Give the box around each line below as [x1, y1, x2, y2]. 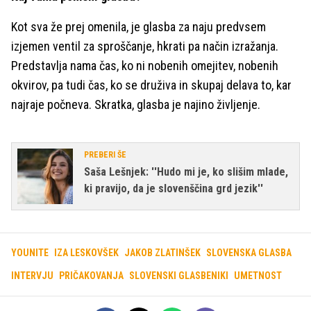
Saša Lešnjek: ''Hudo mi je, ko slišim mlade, [84, 165, 288, 178]
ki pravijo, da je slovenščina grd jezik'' [84, 182, 263, 195]
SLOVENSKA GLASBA [206, 247, 292, 258]
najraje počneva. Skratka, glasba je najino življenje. [11, 97, 260, 112]
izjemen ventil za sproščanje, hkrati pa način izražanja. [11, 39, 278, 53]
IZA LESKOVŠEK [54, 247, 119, 258]
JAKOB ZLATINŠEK [124, 247, 201, 258]
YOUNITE [11, 247, 49, 258]
